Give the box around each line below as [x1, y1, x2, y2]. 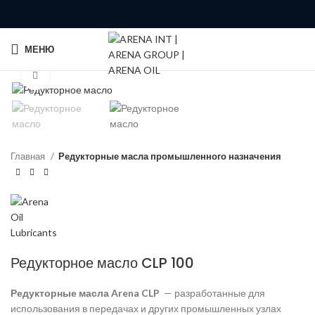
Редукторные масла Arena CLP [11, 286, 162, 299]
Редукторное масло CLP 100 [11, 252, 194, 273]
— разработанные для [162, 286, 265, 299]
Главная [11, 150, 47, 162]
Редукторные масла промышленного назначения [58, 150, 281, 162]
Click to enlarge [49, 70, 120, 82]
